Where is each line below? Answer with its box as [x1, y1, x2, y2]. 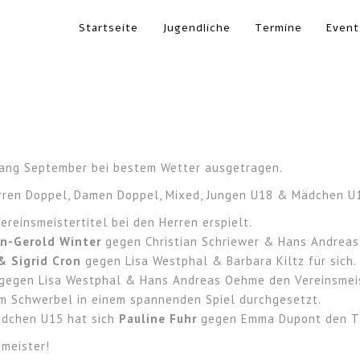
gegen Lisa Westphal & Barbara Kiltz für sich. [81, 253, 358, 268]
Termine [254, 19, 302, 35]
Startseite [78, 19, 138, 35]
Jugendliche [162, 19, 231, 35]
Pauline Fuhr [119, 311, 202, 326]
